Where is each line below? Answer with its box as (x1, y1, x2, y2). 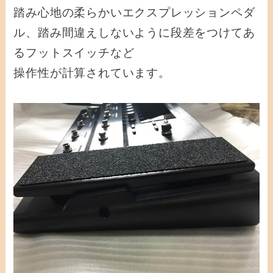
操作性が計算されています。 (13, 66, 171, 79)
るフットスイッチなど (13, 46, 135, 59)
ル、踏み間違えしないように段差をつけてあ (13, 26, 255, 39)
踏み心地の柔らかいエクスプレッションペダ (13, 5, 255, 19)
